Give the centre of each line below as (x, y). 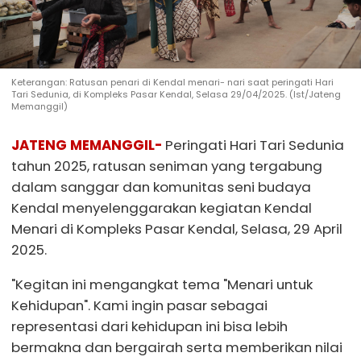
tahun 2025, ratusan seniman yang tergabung (167, 166)
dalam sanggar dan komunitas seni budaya (161, 187)
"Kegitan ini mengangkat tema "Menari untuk (162, 284)
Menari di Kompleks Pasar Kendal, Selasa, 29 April (177, 228)
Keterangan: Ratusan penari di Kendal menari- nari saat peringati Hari (172, 82)
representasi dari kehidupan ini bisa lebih (149, 326)
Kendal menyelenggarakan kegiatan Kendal (162, 207)
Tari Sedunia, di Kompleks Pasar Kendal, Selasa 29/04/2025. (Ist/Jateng (176, 94)
